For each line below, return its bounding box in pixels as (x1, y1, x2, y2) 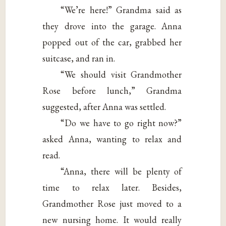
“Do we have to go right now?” (61, 117, 182, 129)
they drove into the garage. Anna (42, 20, 182, 32)
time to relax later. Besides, (42, 181, 182, 193)
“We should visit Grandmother (61, 68, 182, 80)
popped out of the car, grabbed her (42, 36, 182, 48)
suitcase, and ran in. (42, 52, 116, 64)
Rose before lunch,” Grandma (42, 84, 182, 96)
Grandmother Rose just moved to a (42, 197, 182, 209)
